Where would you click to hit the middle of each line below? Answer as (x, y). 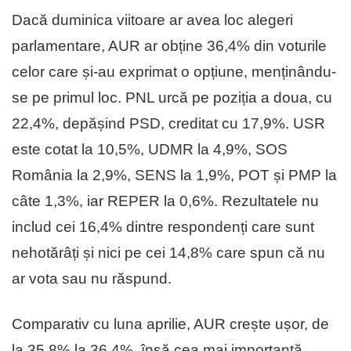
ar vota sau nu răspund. (92, 278)
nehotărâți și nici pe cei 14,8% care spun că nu (168, 252)
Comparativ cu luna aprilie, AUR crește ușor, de (170, 324)
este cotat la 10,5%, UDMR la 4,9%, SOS (150, 149)
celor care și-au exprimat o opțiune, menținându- (174, 71)
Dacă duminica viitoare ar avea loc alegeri (152, 20)
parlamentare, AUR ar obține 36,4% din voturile (169, 45)
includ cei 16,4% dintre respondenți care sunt (163, 226)
